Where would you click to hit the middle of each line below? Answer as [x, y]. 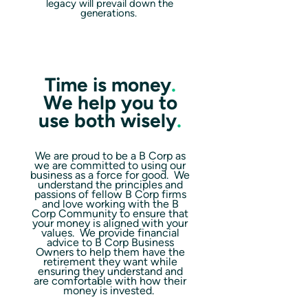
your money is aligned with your [110, 223]
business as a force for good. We [110, 175]
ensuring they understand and [110, 271]
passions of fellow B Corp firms [110, 194]
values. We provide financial [110, 233]
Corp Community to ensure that [110, 213]
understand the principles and [110, 185]
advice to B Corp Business [110, 242]
